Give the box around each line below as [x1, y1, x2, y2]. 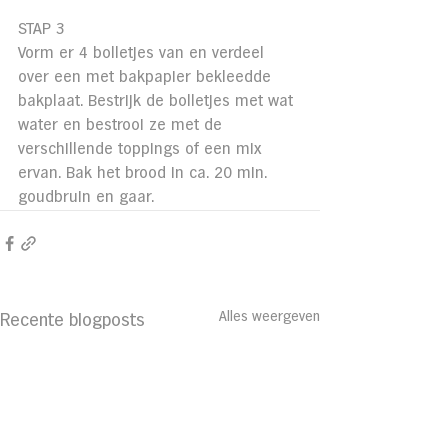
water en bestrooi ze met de [18, 117, 227, 133]
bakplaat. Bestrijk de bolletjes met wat [18, 93, 298, 109]
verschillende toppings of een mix [18, 141, 266, 157]
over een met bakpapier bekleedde [18, 69, 276, 85]
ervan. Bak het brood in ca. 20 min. [18, 165, 272, 181]
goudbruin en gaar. [18, 189, 154, 205]
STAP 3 [18, 21, 65, 37]
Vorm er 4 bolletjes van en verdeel [18, 45, 269, 61]
